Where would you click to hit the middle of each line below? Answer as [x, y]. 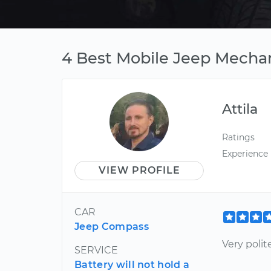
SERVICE [96, 250]
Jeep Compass [112, 227]
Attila [240, 109]
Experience [245, 154]
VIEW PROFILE [139, 170]
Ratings [239, 137]
